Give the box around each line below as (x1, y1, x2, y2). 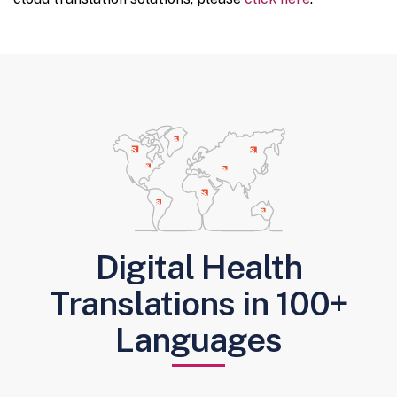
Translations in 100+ (49, 284, 348, 324)
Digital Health (95, 247, 302, 288)
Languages (115, 320, 282, 361)
